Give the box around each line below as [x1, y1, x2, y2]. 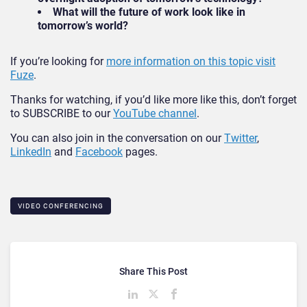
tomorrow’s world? [38, 19, 128, 32]
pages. [123, 145, 160, 158]
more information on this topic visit [106, 54, 275, 68]
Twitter [224, 131, 257, 145]
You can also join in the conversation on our [10, 131, 224, 145]
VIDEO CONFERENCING [18, 201, 103, 210]
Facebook [75, 145, 123, 158]
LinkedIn [10, 145, 51, 158]
